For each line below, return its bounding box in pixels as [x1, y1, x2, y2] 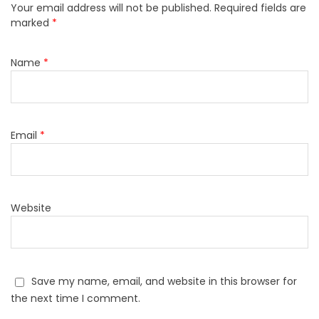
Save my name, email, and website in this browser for [31, 273, 297, 288]
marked [11, 15, 52, 30]
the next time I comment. [11, 291, 140, 305]
